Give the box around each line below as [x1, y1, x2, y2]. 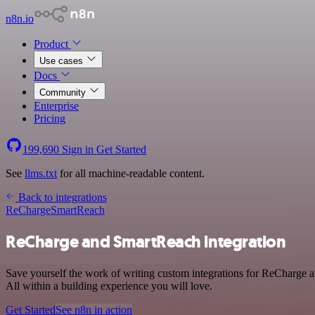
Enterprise [34, 100, 79, 112]
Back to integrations [15, 191, 107, 203]
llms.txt [25, 167, 57, 179]
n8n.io [6, 13, 34, 25]
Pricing [34, 112, 65, 124]
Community [39, 87, 89, 98]
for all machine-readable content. [57, 167, 205, 179]
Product [34, 38, 71, 50]
